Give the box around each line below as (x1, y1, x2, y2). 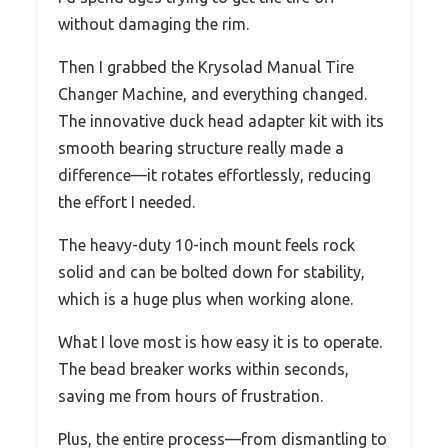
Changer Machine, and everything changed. (58, 85, 367, 104)
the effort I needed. (58, 193, 195, 212)
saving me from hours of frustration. (58, 387, 323, 406)
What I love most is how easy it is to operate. (58, 333, 382, 352)
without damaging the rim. (58, 15, 249, 34)
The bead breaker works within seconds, (58, 360, 349, 379)
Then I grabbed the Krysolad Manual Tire (58, 58, 354, 77)
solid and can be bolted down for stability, (58, 263, 365, 282)
